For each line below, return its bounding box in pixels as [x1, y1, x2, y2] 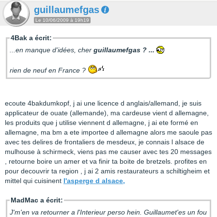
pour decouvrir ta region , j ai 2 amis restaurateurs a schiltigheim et [5, 167, 210, 175]
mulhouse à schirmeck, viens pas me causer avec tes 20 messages [5, 148, 212, 155]
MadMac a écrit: [11, 196, 63, 204]
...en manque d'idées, [10, 46, 78, 54]
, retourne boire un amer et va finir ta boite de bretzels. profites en [5, 157, 207, 165]
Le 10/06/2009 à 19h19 [35, 17, 89, 23]
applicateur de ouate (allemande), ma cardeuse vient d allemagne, [5, 109, 209, 117]
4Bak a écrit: [11, 34, 52, 42]
